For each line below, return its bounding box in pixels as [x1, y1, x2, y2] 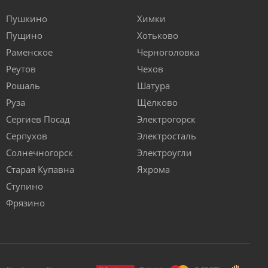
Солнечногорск [6, 147, 73, 159]
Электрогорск [137, 113, 196, 126]
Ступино [6, 180, 43, 193]
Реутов [6, 63, 36, 75]
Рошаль [6, 80, 40, 92]
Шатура [137, 80, 170, 92]
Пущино [6, 29, 42, 42]
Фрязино [6, 197, 45, 209]
